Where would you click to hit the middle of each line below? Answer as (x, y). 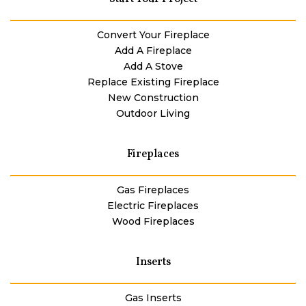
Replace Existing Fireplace (153, 82)
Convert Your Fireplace (153, 35)
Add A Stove (153, 67)
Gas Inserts (153, 298)
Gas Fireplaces (153, 190)
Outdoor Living (153, 114)
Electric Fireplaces (153, 206)
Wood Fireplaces (153, 222)
